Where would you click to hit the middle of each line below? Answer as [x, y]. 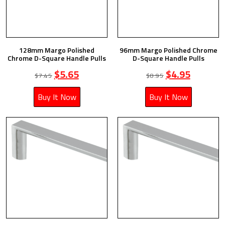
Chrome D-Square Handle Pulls [57, 58]
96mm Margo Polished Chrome [168, 50]
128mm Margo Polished [57, 50]
